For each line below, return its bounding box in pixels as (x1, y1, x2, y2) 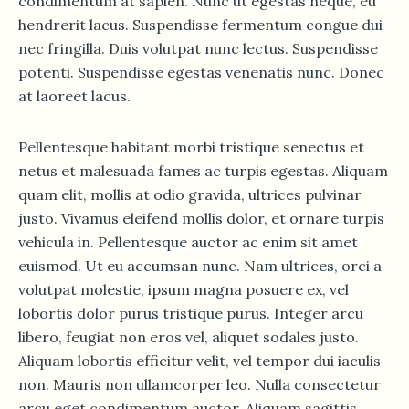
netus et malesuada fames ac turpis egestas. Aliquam (18, 161, 388, 180)
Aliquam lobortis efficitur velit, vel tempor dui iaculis (18, 351, 381, 370)
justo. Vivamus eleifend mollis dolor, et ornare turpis (18, 208, 384, 227)
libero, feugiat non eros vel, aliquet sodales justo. (18, 327, 359, 346)
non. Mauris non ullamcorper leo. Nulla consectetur (18, 374, 381, 393)
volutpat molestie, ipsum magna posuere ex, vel (18, 279, 349, 299)
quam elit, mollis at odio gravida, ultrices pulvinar (18, 184, 362, 204)
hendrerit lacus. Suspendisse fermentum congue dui (18, 15, 383, 34)
